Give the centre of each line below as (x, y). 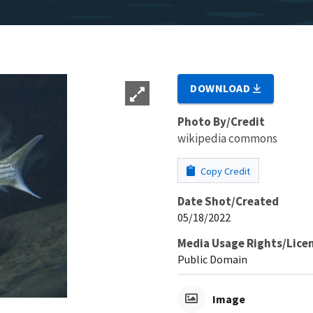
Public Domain (212, 259)
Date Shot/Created (228, 201)
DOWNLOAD (222, 88)
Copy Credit (224, 171)
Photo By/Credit (221, 121)
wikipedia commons (227, 138)
